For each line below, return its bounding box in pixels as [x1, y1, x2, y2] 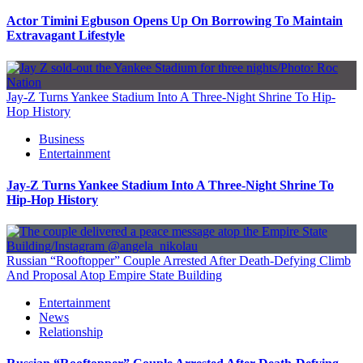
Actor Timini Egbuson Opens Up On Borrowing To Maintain [6, 14, 343, 28]
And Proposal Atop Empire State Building [6, 268, 222, 283]
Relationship [39, 325, 103, 340]
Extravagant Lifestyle [6, 28, 125, 43]
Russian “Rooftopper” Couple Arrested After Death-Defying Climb [6, 254, 351, 268]
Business [39, 131, 84, 146]
